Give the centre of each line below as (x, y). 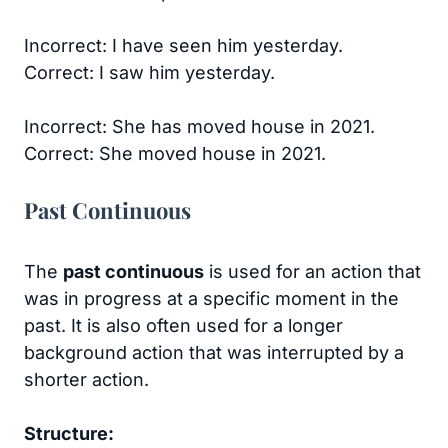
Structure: (69, 434)
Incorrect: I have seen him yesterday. (183, 46)
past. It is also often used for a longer (183, 326)
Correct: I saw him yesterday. (149, 73)
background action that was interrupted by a (214, 353)
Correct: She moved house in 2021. (175, 154)
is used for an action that (312, 272)
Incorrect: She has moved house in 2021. (199, 127)
